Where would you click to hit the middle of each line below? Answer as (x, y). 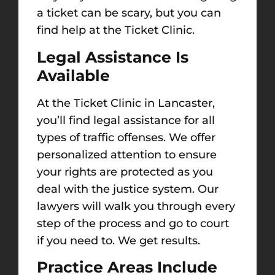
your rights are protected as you (125, 172)
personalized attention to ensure (127, 154)
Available (73, 75)
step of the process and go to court (133, 223)
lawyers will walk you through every (136, 206)
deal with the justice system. (117, 189)
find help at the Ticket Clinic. (116, 30)
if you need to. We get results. (118, 240)
